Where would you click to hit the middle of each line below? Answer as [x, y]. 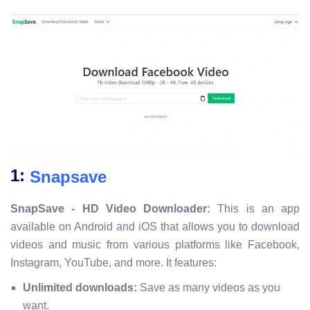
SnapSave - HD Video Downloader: [110, 208]
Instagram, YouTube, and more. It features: [113, 262]
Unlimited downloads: [80, 287]
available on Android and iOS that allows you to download [155, 226]
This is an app [255, 208]
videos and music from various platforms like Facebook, [155, 244]
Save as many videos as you [209, 287]
